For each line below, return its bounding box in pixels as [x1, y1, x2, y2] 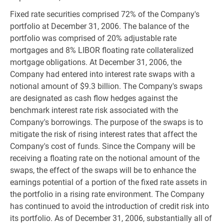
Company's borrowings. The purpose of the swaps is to [10, 117, 203, 127]
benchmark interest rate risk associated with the [10, 105, 178, 115]
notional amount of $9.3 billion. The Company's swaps [10, 81, 202, 91]
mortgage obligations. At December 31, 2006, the [10, 57, 181, 67]
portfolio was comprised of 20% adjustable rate [10, 33, 176, 43]
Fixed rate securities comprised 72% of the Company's [10, 9, 199, 19]
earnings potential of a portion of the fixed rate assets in [10, 177, 207, 187]
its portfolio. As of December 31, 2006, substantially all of [10, 213, 212, 223]
